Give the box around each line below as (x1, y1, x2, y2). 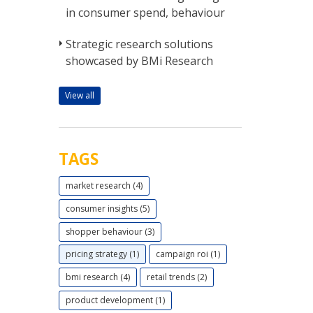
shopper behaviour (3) (65, 225, 154, 238)
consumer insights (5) (65, 202, 150, 214)
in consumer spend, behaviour (65, 5, 225, 21)
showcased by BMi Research (65, 53, 213, 69)
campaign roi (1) (155, 248, 220, 261)
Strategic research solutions (65, 36, 213, 52)
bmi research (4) (65, 271, 130, 284)
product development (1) (65, 294, 165, 307)
